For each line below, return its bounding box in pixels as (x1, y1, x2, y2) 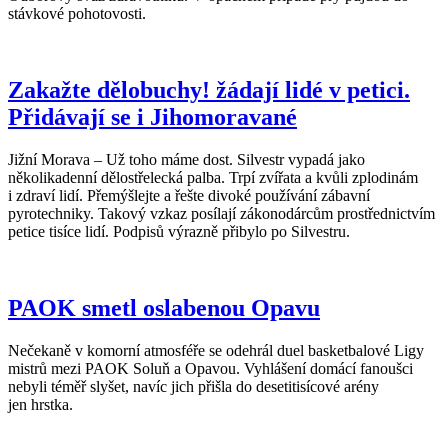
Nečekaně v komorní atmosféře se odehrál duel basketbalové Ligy (8, 342, 424, 360)
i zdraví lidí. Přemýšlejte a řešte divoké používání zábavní (8, 187, 370, 205)
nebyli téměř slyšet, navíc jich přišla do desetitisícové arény (8, 378, 379, 396)
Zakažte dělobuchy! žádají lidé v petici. (8, 77, 410, 104)
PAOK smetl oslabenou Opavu (8, 295, 320, 322)
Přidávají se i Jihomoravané (8, 104, 297, 131)
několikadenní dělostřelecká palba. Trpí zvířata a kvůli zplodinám (8, 169, 418, 187)
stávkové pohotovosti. (8, 5, 146, 23)
